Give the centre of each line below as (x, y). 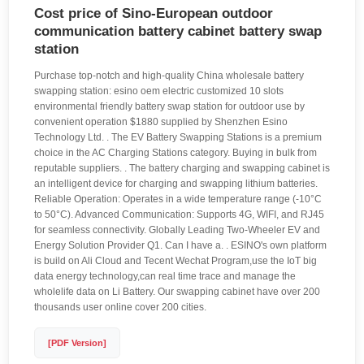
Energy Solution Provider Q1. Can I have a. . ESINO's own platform (180, 246)
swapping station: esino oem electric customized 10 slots (159, 91)
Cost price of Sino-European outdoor (154, 14)
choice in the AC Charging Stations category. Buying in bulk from (175, 153)
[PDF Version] (77, 343)
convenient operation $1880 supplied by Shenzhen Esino (161, 122)
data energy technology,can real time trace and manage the (165, 277)
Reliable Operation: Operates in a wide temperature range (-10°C (178, 199)
